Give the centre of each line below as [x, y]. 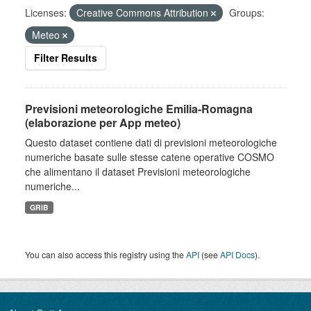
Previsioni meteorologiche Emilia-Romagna [139, 109]
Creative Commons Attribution [144, 12]
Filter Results [66, 58]
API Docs [237, 254]
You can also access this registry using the [106, 254]
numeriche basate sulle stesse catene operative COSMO [150, 157]
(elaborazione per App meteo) [103, 123]
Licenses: [46, 12]
